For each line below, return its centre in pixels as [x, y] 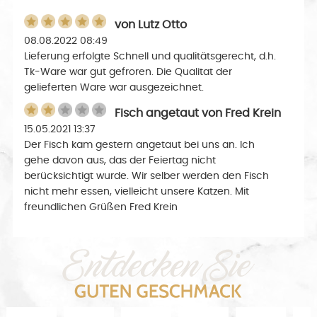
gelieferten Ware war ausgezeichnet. [114, 88]
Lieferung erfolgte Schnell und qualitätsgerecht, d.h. [150, 57]
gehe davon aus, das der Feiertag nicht [120, 161]
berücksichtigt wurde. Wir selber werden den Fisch [147, 177]
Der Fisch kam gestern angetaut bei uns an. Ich [140, 145]
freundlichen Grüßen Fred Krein [101, 208]
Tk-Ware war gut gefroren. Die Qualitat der [128, 73]
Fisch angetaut [157, 114]
